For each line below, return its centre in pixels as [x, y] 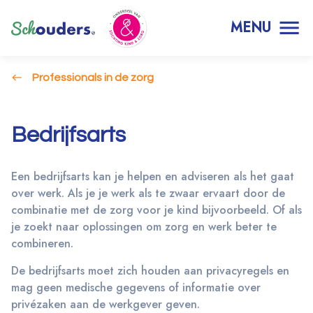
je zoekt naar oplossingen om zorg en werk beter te [144, 227]
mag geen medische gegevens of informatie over [136, 288]
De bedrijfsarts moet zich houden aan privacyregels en [150, 271]
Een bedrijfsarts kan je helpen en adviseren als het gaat [153, 177]
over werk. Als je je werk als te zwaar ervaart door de [148, 194]
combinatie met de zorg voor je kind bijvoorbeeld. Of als [156, 210]
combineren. [42, 244]
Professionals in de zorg [93, 78]
